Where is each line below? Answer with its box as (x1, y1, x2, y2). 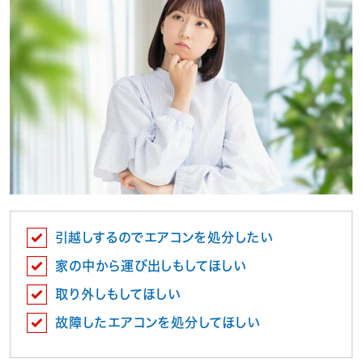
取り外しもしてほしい (55, 288, 181, 301)
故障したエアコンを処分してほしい (55, 316, 260, 330)
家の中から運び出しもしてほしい (55, 259, 246, 273)
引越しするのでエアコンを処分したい (55, 231, 273, 245)
